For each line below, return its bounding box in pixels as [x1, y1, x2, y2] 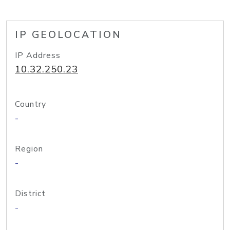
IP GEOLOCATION [15, 28, 122, 42]
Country [15, 99, 46, 110]
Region [15, 143, 43, 155]
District [15, 188, 46, 199]
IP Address [15, 50, 61, 61]
